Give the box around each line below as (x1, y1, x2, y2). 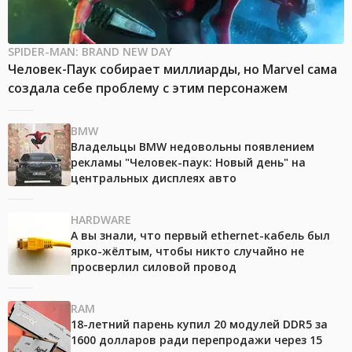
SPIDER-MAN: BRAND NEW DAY (8, 44, 172, 60)
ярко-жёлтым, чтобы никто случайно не (71, 244, 304, 259)
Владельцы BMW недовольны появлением (71, 139, 314, 155)
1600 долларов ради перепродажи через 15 (71, 332, 322, 348)
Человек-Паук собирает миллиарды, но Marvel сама (8, 60, 337, 79)
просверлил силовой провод (71, 259, 236, 275)
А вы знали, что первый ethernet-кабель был (71, 228, 330, 244)
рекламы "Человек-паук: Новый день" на (71, 155, 306, 170)
